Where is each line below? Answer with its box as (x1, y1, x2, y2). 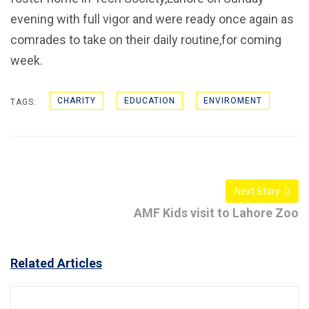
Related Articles (10, 256, 102, 270)
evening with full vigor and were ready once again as (10, 12, 294, 26)
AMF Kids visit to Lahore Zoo (134, 206, 299, 220)
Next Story (235, 186, 280, 197)
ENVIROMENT (203, 96, 262, 106)
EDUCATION (124, 96, 175, 106)
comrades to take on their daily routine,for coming (10, 32, 281, 47)
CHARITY (57, 96, 96, 106)
